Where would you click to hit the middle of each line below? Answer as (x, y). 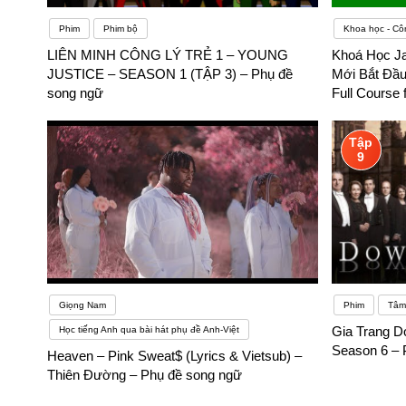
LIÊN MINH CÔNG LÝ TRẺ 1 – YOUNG (168, 55)
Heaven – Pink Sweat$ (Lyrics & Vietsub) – (174, 356)
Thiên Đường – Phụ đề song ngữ (145, 375)
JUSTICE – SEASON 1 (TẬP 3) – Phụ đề (170, 74)
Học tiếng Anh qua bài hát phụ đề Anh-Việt (149, 330)
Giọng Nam (82, 305)
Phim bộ (121, 29)
